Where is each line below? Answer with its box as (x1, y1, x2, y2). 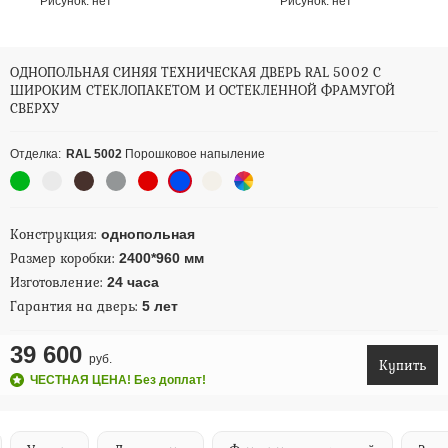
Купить (378, 354, 426, 375)
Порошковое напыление (122, 147, 265, 161)
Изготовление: (10, 272, 107, 292)
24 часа (107, 274, 159, 290)
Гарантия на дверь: (10, 296, 142, 316)
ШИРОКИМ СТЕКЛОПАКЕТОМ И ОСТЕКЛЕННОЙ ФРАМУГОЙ (10, 80, 395, 100)
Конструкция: (10, 224, 101, 244)
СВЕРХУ (10, 98, 59, 118)
